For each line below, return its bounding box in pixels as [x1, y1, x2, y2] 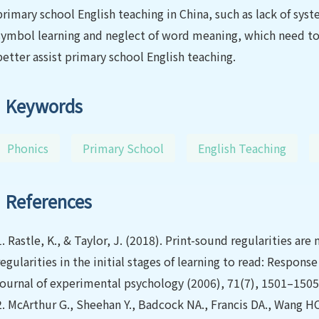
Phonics [7, 140, 48, 157]
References [6, 189, 92, 214]
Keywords [6, 93, 83, 118]
